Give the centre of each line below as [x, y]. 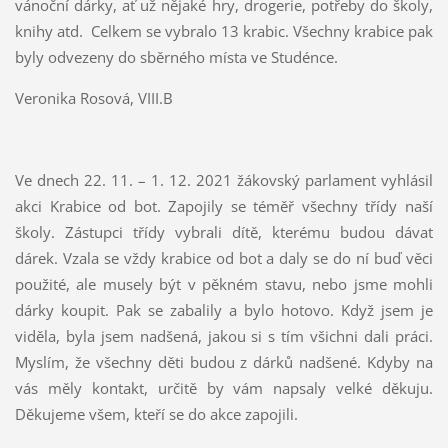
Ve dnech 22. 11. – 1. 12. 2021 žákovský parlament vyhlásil [224, 180]
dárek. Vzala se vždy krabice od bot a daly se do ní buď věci [224, 258]
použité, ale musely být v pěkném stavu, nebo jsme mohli [224, 284]
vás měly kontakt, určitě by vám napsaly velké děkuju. [224, 388]
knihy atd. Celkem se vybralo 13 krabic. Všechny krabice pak [224, 31]
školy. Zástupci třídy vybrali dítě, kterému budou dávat [224, 232]
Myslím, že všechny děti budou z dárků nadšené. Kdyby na [224, 362]
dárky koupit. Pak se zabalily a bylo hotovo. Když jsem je [224, 310]
